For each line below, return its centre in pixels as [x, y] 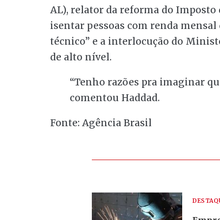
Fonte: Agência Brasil [101, 123]
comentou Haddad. [115, 97]
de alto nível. [81, 57]
